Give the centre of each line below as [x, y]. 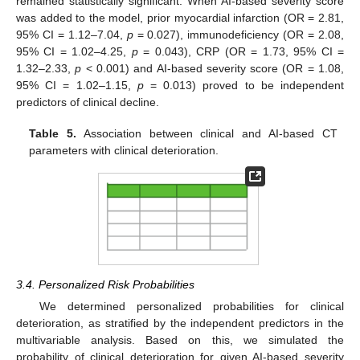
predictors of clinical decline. [88, 102]
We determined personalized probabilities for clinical [191, 307]
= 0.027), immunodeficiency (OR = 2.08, [239, 35]
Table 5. [53, 133]
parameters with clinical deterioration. [124, 150]
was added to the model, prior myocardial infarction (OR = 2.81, [180, 18]
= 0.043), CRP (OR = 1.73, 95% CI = [241, 52]
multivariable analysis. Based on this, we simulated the [180, 340]
